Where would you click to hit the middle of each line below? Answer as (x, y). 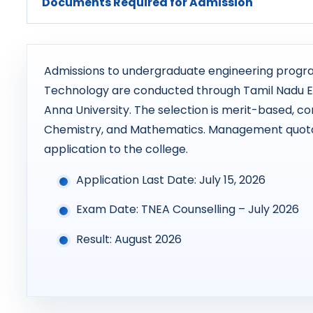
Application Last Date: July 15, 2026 (170, 180)
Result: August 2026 (129, 239)
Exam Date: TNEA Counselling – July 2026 (187, 210)
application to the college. (116, 150)
